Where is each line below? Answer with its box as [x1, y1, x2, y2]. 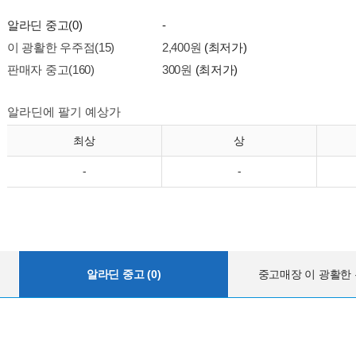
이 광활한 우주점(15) [7, 41, 115, 54]
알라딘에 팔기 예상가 [7, 105, 121, 118]
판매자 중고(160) [7, 63, 95, 76]
